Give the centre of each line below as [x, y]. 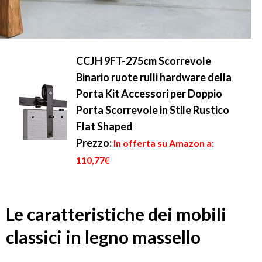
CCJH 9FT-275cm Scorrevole [144, 61]
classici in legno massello [103, 237]
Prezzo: [94, 143]
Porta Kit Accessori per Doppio [149, 94]
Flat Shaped [104, 126]
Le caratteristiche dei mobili [116, 214]
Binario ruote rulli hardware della [154, 77]
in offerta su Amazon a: [164, 143]
